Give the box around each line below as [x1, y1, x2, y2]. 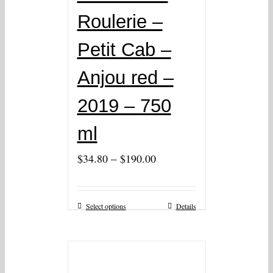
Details [175, 201, 196, 211]
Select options [85, 201, 126, 211]
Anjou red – [77, 67, 174, 89]
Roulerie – [77, 11, 163, 33]
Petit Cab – [77, 39, 171, 61]
